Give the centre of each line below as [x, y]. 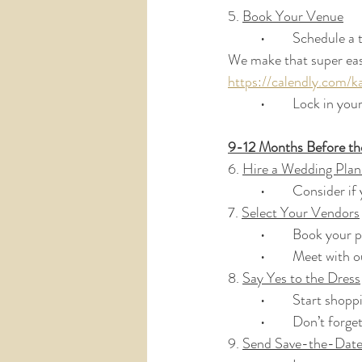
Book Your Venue [293, 16]
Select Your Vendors [301, 213]
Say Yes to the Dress [301, 278]
